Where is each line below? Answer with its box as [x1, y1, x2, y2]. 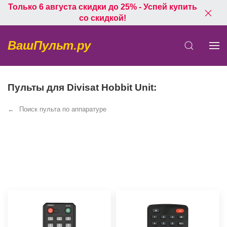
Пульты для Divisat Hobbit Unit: [8, 82, 157, 93]
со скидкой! [79, 14, 126, 22]
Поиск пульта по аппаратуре [19, 105, 106, 113]
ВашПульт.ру [8, 39, 91, 52]
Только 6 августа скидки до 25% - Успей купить [8, 3, 197, 11]
